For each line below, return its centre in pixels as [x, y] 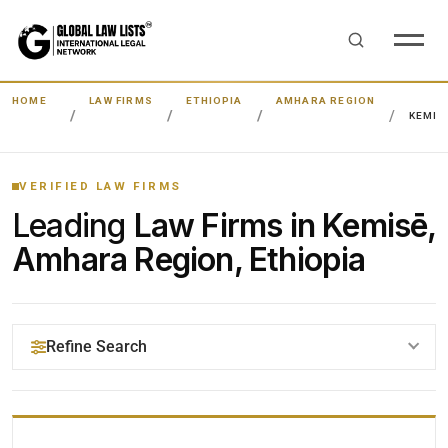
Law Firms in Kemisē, [284, 225]
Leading [73, 225]
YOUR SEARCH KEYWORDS [124, 422]
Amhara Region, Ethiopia [189, 259]
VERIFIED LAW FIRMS [100, 186]
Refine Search [96, 346]
